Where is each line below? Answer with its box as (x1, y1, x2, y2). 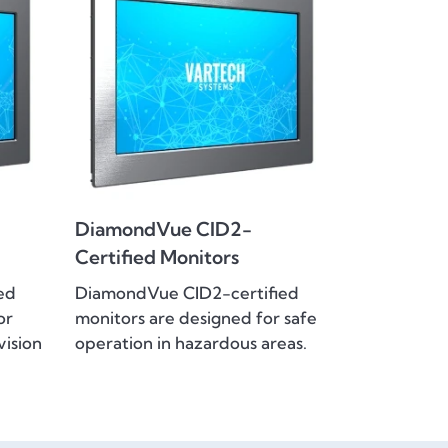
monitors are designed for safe (75, 307, 317, 329)
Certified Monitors (75, 244, 239, 269)
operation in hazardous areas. (75, 332, 307, 354)
